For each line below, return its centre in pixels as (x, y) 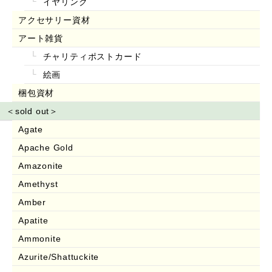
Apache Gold (46, 147)
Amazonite (41, 165)
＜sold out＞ (32, 111)
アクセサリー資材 (54, 20)
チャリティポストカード (91, 56)
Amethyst (38, 184)
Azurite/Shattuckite (59, 257)
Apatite (33, 220)
